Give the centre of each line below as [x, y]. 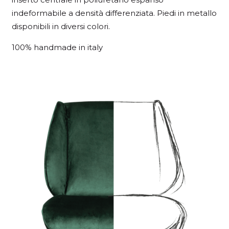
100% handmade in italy [57, 47]
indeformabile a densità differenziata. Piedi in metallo [114, 13]
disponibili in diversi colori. [61, 26]
